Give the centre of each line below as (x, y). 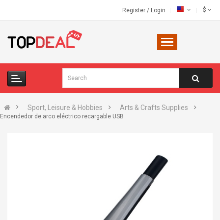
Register (135, 10)
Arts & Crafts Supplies (154, 108)
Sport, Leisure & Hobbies (65, 108)
